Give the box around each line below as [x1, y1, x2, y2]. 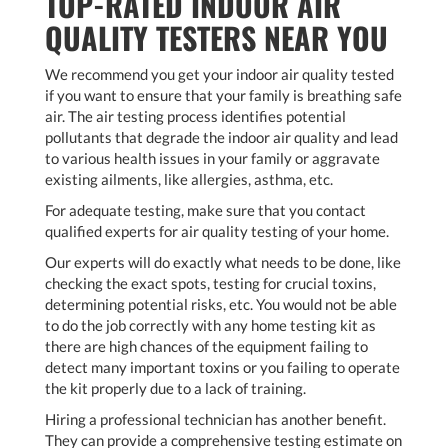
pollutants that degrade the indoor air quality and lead [45, 128, 398, 147]
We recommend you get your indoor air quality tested [45, 65, 394, 84]
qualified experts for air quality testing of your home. [45, 222, 389, 241]
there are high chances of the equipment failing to [45, 337, 368, 356]
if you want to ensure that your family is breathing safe [45, 86, 402, 105]
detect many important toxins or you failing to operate [45, 358, 400, 377]
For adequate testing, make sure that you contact [45, 201, 366, 220]
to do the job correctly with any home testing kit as [45, 316, 376, 335]
